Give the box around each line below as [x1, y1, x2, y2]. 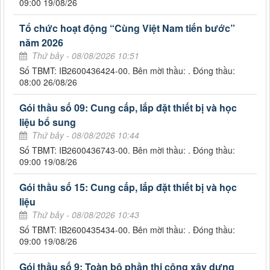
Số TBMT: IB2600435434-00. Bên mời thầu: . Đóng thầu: [19, 223, 235, 236]
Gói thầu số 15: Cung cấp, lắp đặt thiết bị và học [19, 180, 237, 194]
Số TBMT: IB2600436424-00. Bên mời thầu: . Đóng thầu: [19, 64, 235, 77]
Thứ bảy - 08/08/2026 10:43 [32, 208, 139, 221]
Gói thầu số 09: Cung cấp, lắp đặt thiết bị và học [19, 100, 237, 115]
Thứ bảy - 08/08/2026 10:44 [32, 128, 139, 141]
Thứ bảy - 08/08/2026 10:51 [32, 49, 139, 61]
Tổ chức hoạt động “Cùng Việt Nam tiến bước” [19, 20, 235, 35]
